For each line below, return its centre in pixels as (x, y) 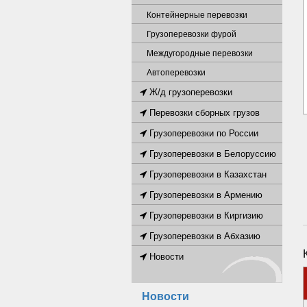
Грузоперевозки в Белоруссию (211, 154)
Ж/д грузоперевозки (189, 92)
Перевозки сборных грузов (203, 113)
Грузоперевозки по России (202, 133)
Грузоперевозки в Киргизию (205, 216)
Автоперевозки (176, 73)
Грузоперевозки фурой (192, 34)
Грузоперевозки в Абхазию (204, 236)
